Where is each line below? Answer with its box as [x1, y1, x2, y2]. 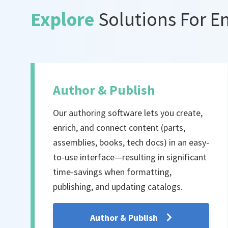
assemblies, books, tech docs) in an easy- [53, 136, 209, 148]
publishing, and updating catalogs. [53, 180, 183, 192]
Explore [31, 7, 94, 32]
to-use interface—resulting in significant [53, 151, 207, 163]
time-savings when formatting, [53, 165, 172, 178]
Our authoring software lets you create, [53, 106, 203, 119]
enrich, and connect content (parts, [53, 121, 185, 133]
